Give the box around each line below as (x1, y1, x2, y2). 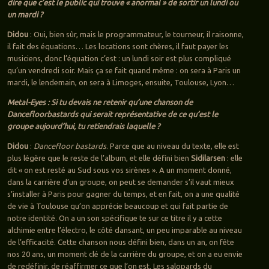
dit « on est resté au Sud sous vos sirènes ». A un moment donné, (7, 165, 232, 174)
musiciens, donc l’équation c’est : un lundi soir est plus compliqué (7, 53, 231, 62)
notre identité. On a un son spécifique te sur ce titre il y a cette (7, 213, 222, 222)
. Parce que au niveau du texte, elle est (106, 141, 239, 150)
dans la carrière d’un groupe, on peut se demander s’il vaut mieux (7, 177, 234, 186)
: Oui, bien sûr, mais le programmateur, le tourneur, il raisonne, (29, 29, 244, 38)
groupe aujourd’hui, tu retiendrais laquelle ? (7, 121, 160, 130)
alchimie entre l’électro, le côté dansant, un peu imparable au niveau (7, 225, 242, 234)
